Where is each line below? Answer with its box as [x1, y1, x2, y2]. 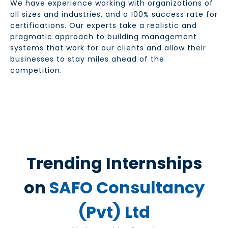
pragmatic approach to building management [10, 31, 197, 42]
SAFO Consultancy [45, 176, 205, 199]
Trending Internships [26, 151, 202, 175]
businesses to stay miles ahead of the [10, 53, 164, 64]
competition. [10, 65, 62, 75]
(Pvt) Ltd [78, 200, 150, 223]
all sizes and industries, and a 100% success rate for [10, 9, 218, 19]
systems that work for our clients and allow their [10, 42, 206, 53]
